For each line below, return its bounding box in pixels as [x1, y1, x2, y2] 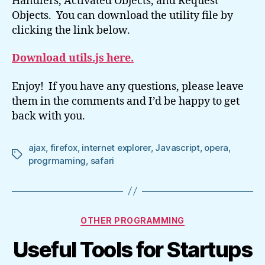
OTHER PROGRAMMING [80, 215, 185, 225]
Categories [132, 211, 185, 224]
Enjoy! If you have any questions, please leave [12, 79, 244, 93]
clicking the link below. [12, 23, 130, 37]
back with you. [12, 109, 85, 123]
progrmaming [28, 154, 86, 166]
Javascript [155, 141, 200, 153]
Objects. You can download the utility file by [12, 8, 233, 22]
